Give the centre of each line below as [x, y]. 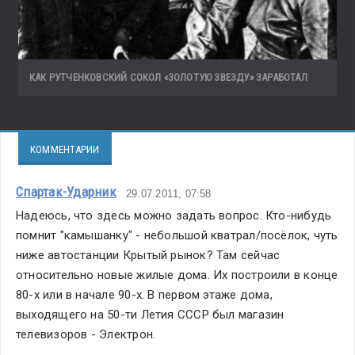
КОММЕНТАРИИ [65, 149]
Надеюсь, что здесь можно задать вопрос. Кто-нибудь [174, 216]
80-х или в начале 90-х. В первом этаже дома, [144, 295]
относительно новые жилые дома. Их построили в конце [177, 275]
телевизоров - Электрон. [86, 334]
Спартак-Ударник [66, 192]
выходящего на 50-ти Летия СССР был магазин [150, 315]
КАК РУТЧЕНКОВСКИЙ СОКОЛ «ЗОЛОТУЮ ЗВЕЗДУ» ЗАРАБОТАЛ [168, 77]
